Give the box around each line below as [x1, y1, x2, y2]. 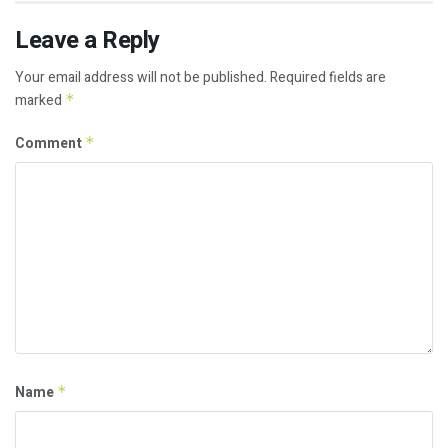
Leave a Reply [15, 23, 160, 59]
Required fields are [270, 67, 386, 89]
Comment [15, 133, 85, 155]
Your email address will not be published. [15, 67, 267, 89]
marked [15, 90, 65, 112]
